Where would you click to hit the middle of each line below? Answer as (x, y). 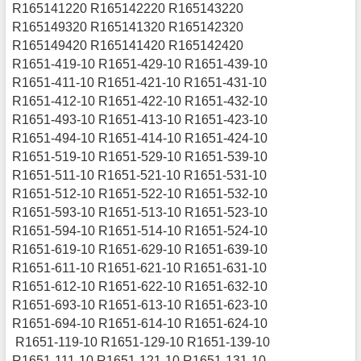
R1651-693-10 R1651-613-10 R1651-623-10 (140, 305)
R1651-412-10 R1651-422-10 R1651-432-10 (140, 102)
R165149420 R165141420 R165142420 (130, 46)
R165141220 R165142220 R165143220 (128, 9)
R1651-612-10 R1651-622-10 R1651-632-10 (140, 287)
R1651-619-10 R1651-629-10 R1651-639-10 (140, 250)
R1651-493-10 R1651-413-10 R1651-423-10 (140, 120)
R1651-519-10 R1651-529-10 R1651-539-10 (140, 157)
